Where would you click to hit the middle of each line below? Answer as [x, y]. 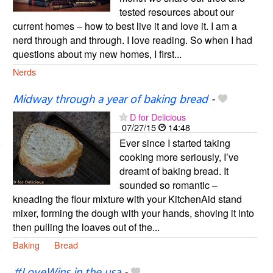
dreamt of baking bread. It [174, 171]
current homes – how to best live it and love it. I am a [125, 26]
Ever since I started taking [175, 143]
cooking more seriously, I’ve [179, 157]
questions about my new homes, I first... [97, 54]
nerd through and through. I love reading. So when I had [132, 40]
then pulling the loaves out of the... [86, 227]
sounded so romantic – [168, 185]
